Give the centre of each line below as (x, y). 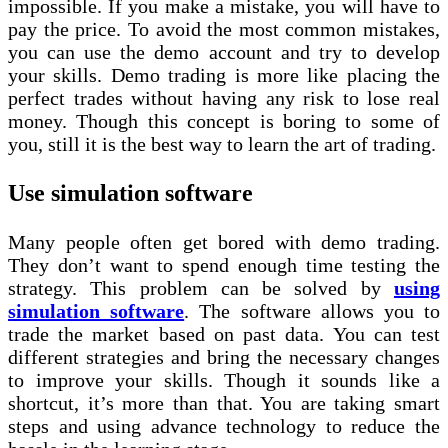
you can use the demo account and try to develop (224, 51)
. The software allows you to (312, 310)
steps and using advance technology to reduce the (224, 425)
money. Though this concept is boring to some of (224, 120)
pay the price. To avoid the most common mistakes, (224, 28)
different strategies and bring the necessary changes (224, 356)
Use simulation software (130, 192)
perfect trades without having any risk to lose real (224, 97)
